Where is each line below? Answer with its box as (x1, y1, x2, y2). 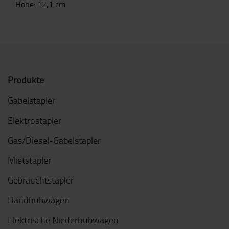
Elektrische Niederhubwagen (8, 214, 119, 226)
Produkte (8, 74, 44, 86)
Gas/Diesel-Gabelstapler (8, 134, 101, 146)
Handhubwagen (8, 194, 70, 206)
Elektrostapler (8, 114, 61, 126)
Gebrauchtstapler (8, 174, 74, 186)
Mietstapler (8, 154, 51, 166)
